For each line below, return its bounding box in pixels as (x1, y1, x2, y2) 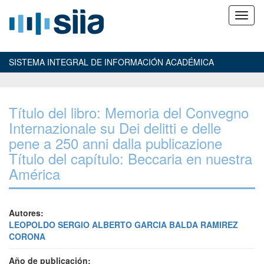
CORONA (9, 230, 45, 242)
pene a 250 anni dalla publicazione (9, 133, 222, 153)
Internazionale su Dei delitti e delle (9, 117, 221, 138)
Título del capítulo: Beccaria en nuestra (9, 148, 252, 169)
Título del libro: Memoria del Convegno (9, 102, 249, 123)
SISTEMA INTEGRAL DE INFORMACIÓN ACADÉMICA (9, 56, 214, 68)
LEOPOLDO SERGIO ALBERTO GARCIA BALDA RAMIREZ (9, 219, 238, 230)
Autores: (9, 207, 44, 219)
